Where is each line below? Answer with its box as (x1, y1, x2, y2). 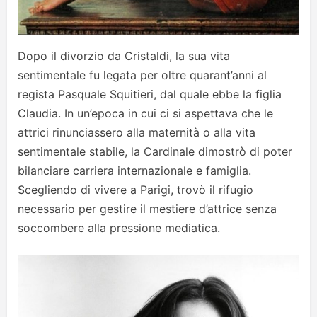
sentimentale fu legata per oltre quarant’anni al (18, 67, 267, 82)
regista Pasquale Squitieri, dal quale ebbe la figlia (18, 86, 282, 101)
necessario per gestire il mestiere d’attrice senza (18, 201, 277, 216)
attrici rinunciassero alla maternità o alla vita (18, 125, 255, 139)
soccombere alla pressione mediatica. (18, 220, 220, 235)
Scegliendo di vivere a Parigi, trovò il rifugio (18, 182, 253, 197)
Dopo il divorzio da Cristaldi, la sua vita (18, 48, 230, 63)
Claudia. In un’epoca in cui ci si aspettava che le (18, 105, 273, 120)
